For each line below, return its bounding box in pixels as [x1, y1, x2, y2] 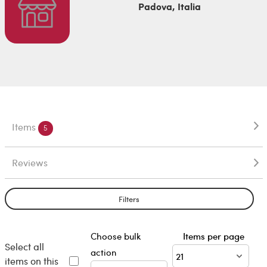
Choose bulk [90, 230, 141, 243]
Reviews [11, 156, 48, 169]
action [90, 246, 116, 259]
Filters [119, 193, 139, 204]
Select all [4, 240, 44, 253]
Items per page [182, 230, 249, 243]
